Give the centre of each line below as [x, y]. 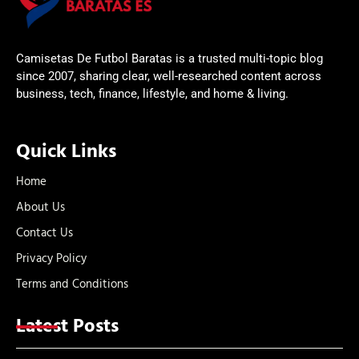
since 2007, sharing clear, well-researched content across [169, 76]
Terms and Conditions [72, 284]
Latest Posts [67, 327]
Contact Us [44, 233]
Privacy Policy [51, 258]
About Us [40, 207]
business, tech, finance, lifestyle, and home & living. [152, 93]
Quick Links [66, 152]
